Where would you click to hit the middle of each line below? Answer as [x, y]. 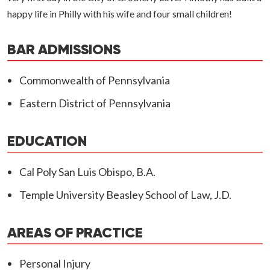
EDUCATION [47, 142]
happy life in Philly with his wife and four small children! [120, 14]
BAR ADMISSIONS [64, 50]
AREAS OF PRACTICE [75, 234]
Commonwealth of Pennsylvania [95, 80]
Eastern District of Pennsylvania [95, 103]
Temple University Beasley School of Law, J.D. [125, 195]
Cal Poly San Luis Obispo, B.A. [87, 172]
